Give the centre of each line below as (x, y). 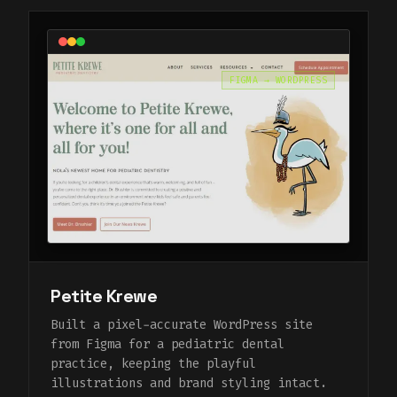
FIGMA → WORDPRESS (278, 81)
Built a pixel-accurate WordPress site (182, 324)
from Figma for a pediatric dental (167, 344)
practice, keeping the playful (153, 363)
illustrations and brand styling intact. (189, 383)
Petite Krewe (104, 296)
